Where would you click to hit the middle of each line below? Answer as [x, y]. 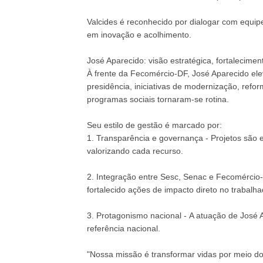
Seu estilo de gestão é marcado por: [154, 125]
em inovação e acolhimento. [139, 35]
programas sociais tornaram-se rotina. [158, 99]
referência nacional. [123, 228]
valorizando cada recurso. [135, 151]
